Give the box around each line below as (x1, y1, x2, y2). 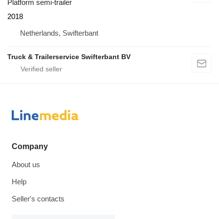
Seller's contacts (12, 195, 65, 203)
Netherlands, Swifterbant (20, 28, 98, 37)
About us (12, 160, 40, 169)
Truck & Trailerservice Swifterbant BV (7, 52, 131, 61)
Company (12, 142, 48, 151)
